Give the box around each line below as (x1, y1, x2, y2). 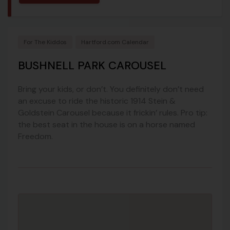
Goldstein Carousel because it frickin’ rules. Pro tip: (18, 107, 207, 118)
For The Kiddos (24, 37, 67, 46)
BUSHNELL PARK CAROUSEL (18, 57, 166, 73)
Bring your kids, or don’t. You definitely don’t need (18, 83, 204, 94)
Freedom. (18, 130, 53, 142)
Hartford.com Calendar (81, 37, 149, 46)
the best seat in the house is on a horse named (18, 119, 195, 130)
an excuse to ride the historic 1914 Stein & (18, 95, 176, 106)
